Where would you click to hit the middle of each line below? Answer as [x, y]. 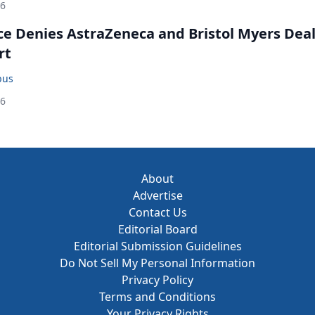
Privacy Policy [157, 280]
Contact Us [157, 212]
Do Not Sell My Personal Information [157, 263]
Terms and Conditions [157, 297]
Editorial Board [157, 229]
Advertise [157, 195]
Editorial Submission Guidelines [157, 246]
